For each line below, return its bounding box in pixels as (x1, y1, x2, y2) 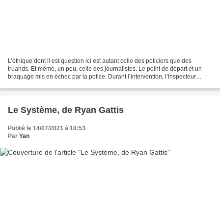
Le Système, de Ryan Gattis (8, 105, 124, 115)
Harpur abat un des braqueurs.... (8, 81, 94, 88)
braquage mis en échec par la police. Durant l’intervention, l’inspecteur (8, 73, 196, 81)
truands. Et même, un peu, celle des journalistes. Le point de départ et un (8, 65, 202, 73)
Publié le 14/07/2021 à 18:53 (8, 125, 85, 132)
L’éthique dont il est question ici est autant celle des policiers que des (8, 57, 192, 65)
